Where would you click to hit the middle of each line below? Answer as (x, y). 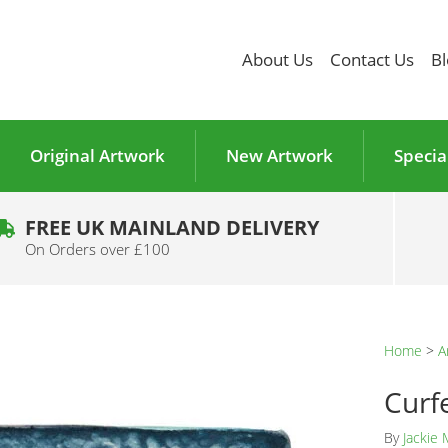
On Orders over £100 (97, 248)
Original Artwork (97, 155)
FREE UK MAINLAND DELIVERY (171, 226)
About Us (277, 59)
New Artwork (279, 155)
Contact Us (371, 59)
